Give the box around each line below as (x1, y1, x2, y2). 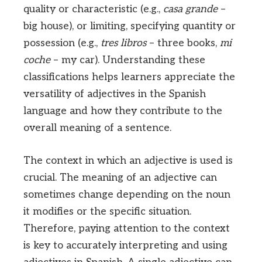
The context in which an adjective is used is (23, 154, 233, 167)
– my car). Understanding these (50, 54, 205, 67)
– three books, (146, 37, 220, 50)
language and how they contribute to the (23, 105, 222, 118)
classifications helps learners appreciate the (23, 71, 235, 84)
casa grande (163, 3, 218, 16)
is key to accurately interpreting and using (23, 239, 227, 252)
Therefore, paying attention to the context (23, 222, 230, 235)
